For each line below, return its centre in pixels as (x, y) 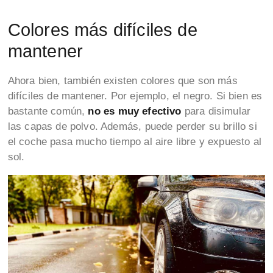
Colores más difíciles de (102, 29)
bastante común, (48, 112)
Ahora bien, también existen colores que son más (122, 81)
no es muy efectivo (136, 112)
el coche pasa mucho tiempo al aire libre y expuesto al (134, 142)
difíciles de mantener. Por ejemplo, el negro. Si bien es (135, 96)
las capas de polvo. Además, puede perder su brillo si (132, 127)
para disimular (218, 112)
